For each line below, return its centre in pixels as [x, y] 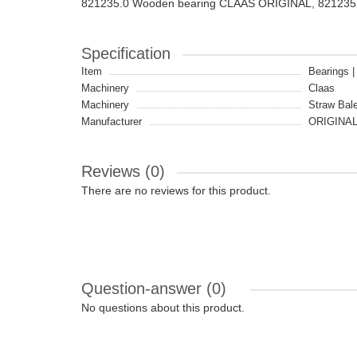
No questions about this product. [163, 308]
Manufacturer [112, 122]
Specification [126, 53]
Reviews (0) [123, 171]
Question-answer [144, 288]
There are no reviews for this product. [176, 190]
